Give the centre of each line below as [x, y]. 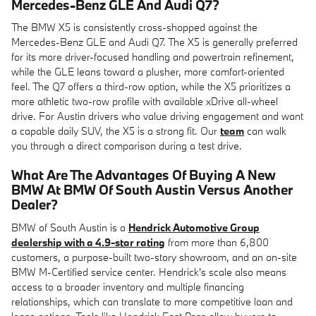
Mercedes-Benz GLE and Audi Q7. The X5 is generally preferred [154, 42]
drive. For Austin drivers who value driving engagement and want [157, 116]
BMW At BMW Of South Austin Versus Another [152, 190]
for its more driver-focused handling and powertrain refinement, [153, 57]
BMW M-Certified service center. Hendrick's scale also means [149, 272]
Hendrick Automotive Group [194, 227]
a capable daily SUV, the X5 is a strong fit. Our [116, 131]
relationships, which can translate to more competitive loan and [152, 301]
